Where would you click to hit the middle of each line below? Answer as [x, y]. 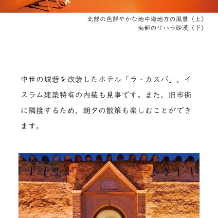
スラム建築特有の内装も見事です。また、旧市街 [106, 95]
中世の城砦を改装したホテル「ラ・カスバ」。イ [106, 80]
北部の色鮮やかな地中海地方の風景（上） [147, 19]
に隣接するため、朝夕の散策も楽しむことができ [106, 111]
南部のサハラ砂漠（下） [172, 28]
